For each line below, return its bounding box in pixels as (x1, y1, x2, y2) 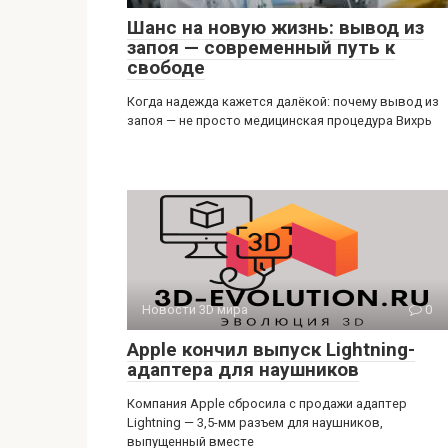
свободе (127, 55, 205, 79)
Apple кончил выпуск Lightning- (127, 337, 415, 361)
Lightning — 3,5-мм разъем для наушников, (127, 414, 383, 430)
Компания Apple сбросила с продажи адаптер (127, 395, 407, 411)
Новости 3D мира (142, 301, 248, 317)
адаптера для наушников (127, 357, 359, 381)
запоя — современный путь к (127, 35, 395, 59)
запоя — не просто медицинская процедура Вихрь (127, 112, 432, 128)
